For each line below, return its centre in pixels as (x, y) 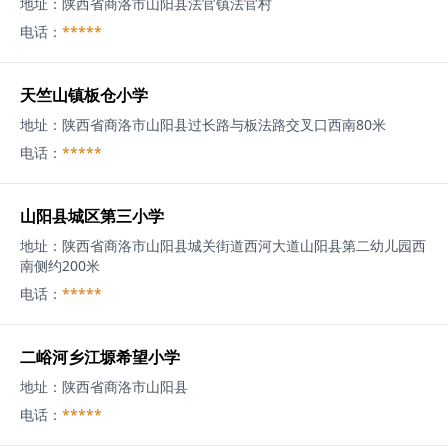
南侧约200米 (60, 265)
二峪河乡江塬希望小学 (100, 357)
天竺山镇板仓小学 (84, 95)
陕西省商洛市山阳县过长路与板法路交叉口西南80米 (224, 124)
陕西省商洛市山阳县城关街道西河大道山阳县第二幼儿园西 (244, 245)
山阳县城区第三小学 (92, 216)
